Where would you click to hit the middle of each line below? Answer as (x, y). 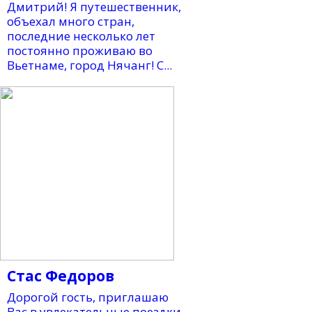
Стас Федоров (61, 275)
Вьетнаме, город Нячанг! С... (89, 65)
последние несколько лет (81, 36)
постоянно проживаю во (80, 50)
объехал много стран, (71, 21)
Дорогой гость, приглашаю (88, 297)
